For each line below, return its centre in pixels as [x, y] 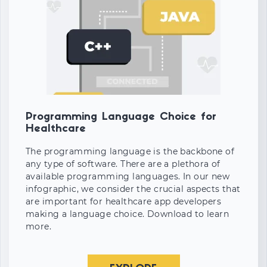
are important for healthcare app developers [124, 202]
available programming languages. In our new [128, 177]
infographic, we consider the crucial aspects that [133, 189]
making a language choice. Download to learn [128, 214]
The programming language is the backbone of [130, 152]
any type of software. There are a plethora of [123, 164]
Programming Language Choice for [121, 117]
